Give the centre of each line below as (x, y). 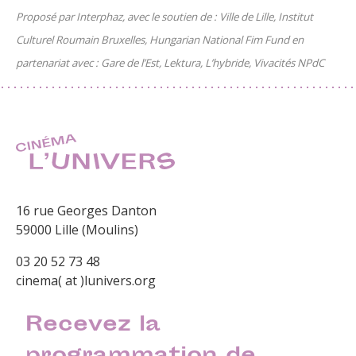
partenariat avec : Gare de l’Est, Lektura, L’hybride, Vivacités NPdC (170, 62)
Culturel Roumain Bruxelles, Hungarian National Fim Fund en (160, 39)
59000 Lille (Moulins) (77, 230)
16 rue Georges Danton (86, 211)
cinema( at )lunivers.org (86, 281)
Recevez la (93, 327)
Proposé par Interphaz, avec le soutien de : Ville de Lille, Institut (164, 16)
